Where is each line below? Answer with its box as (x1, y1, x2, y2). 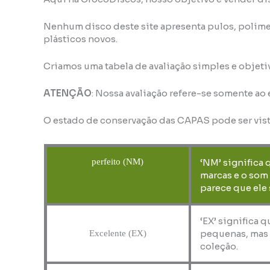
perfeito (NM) (92, 157, 144, 167)
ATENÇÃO (43, 87, 92, 99)
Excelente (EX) (89, 228, 146, 239)
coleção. (199, 240, 238, 253)
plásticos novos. (43, 33, 118, 45)
